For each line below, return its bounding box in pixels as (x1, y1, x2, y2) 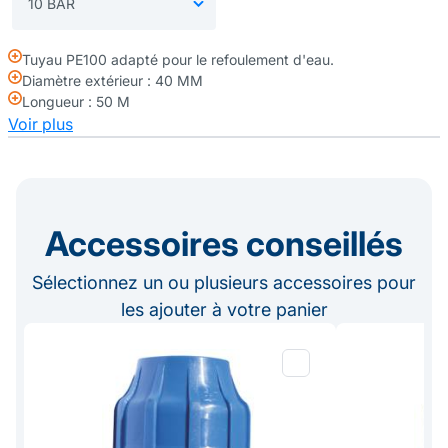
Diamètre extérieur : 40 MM (22, 72, 203, 89)
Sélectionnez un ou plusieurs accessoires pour (32, 272, 416, 293)
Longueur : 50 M (22, 93, 130, 110)
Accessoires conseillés (45, 223, 403, 264)
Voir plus (8, 114, 73, 134)
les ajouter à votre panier (120, 299, 328, 320)
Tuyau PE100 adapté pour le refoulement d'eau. (22, 51, 334, 68)
